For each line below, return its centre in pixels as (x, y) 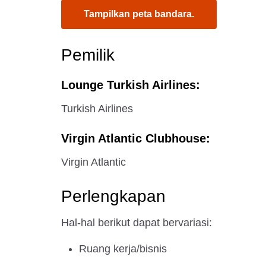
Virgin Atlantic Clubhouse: (136, 138)
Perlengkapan (113, 196)
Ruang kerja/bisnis (123, 249)
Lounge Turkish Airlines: (131, 85)
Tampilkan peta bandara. (139, 14)
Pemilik (88, 55)
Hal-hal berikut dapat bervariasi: (137, 223)
